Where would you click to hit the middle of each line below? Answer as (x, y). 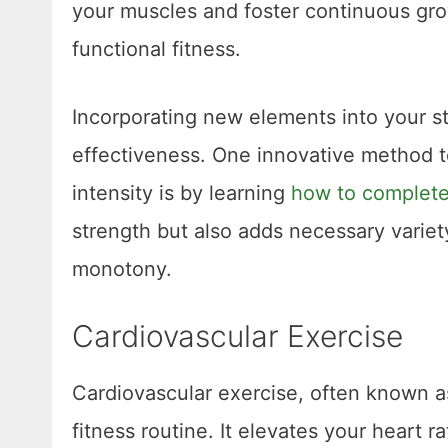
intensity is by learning (181, 193)
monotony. (122, 269)
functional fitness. (156, 49)
